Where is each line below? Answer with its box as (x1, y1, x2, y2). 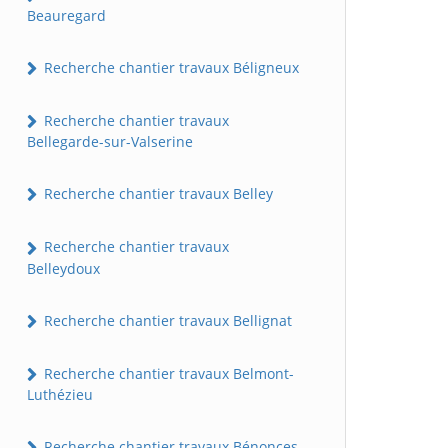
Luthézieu (27, 385, 93, 405)
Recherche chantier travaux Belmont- (40, 363, 294, 383)
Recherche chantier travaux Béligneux (40, 57, 299, 77)
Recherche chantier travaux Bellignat (40, 310, 292, 330)
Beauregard (27, 5, 106, 25)
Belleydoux (27, 258, 100, 278)
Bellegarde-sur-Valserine (27, 132, 193, 152)
